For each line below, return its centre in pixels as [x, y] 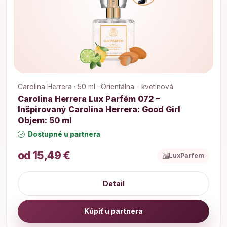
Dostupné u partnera [63, 135]
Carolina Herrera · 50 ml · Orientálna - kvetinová [96, 87]
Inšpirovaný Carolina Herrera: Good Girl [99, 110]
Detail [113, 183]
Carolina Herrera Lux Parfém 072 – [89, 99]
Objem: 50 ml [45, 120]
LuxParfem [187, 156]
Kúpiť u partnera [113, 211]
